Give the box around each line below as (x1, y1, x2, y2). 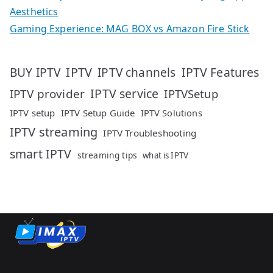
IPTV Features (181, 64, 260, 81)
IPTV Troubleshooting (103, 127, 197, 140)
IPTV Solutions (140, 107, 202, 119)
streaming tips (77, 149, 138, 161)
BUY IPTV (10, 65, 61, 81)
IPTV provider (10, 86, 85, 102)
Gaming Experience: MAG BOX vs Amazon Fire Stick (10, 22, 250, 36)
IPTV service (90, 85, 159, 102)
